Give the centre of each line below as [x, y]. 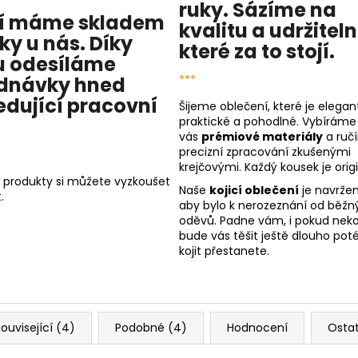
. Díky [106, 44]
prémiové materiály [262, 137]
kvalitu [213, 31]
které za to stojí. [257, 52]
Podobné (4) [151, 328]
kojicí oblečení [254, 191]
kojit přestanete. [224, 251]
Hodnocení [257, 328]
